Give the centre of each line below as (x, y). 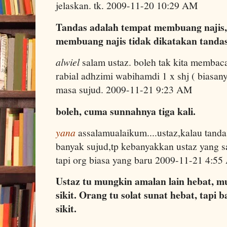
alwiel (68, 62)
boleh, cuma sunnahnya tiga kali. (126, 111)
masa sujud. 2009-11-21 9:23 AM (124, 90)
